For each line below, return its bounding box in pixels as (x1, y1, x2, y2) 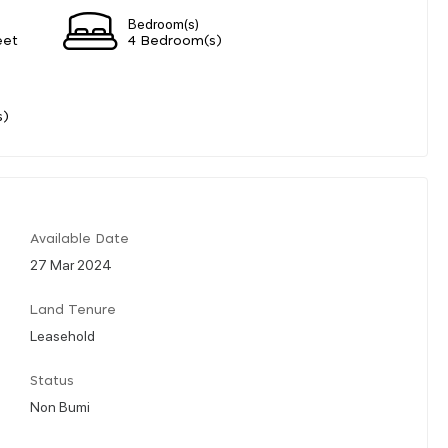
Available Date (30, 232, 129, 246)
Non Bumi (30, 396, 90, 415)
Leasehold (30, 325, 95, 344)
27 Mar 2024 (30, 254, 112, 273)
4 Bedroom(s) (128, 34, 222, 48)
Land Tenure (30, 303, 116, 317)
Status (30, 374, 74, 388)
